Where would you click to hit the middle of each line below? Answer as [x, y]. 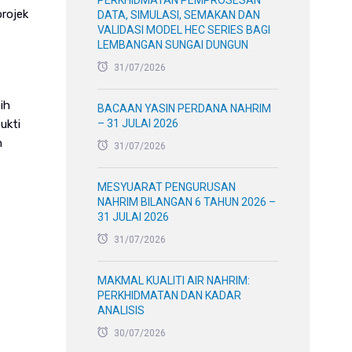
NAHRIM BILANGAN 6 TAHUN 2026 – [187, 202]
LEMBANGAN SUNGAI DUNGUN [173, 45]
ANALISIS [121, 310]
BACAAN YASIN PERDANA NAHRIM [185, 108]
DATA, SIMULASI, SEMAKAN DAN [179, 15]
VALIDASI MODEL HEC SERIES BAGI [184, 30]
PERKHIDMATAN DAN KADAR [170, 295]
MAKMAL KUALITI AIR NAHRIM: [174, 280]
